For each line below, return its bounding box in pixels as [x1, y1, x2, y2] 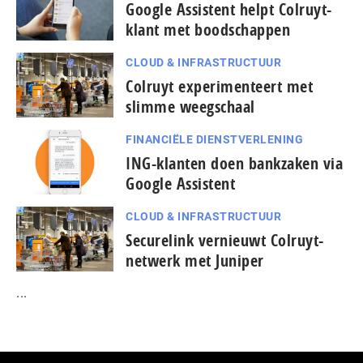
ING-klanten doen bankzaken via [126, 152, 343, 174]
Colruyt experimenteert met [126, 75, 313, 97]
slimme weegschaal [126, 95, 255, 117]
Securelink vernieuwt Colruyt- [126, 228, 324, 251]
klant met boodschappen [126, 18, 290, 41]
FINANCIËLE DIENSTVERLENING [126, 132, 303, 146]
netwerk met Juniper [126, 249, 264, 271]
